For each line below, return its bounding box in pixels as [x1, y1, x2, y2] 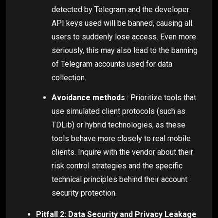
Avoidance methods [52, 93, 125, 103]
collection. [52, 73, 86, 83]
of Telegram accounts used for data [52, 59, 172, 69]
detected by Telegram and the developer [52, 5, 189, 15]
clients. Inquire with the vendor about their [52, 147, 193, 157]
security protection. [52, 188, 117, 198]
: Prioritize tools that [125, 93, 196, 103]
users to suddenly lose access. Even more [52, 32, 196, 42]
